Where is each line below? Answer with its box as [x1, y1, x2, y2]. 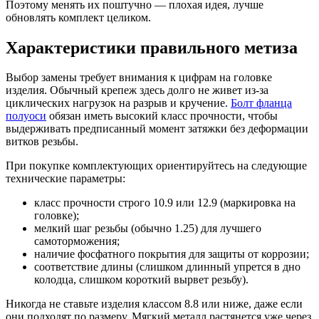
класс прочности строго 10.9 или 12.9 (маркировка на [34, 197, 296, 209]
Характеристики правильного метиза [6, 38, 298, 57]
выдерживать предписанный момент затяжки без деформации [6, 122, 308, 135]
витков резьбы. [6, 135, 78, 148]
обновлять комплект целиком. [6, 11, 151, 23]
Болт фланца [231, 97, 292, 110]
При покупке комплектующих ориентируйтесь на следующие [6, 159, 307, 172]
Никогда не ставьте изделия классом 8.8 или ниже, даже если [6, 298, 303, 310]
